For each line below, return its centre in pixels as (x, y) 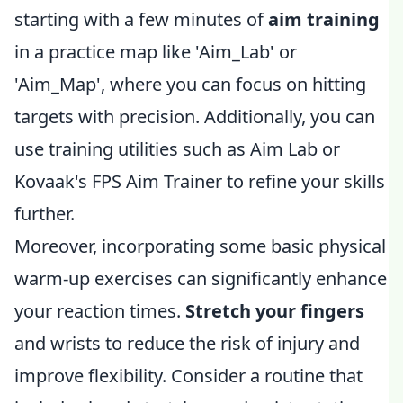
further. (45, 214)
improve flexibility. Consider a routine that (188, 376)
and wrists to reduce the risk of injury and (187, 343)
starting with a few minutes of (141, 19)
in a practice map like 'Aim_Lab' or (156, 52)
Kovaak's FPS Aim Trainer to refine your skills (200, 181)
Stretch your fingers (275, 311)
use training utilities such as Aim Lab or (177, 149)
